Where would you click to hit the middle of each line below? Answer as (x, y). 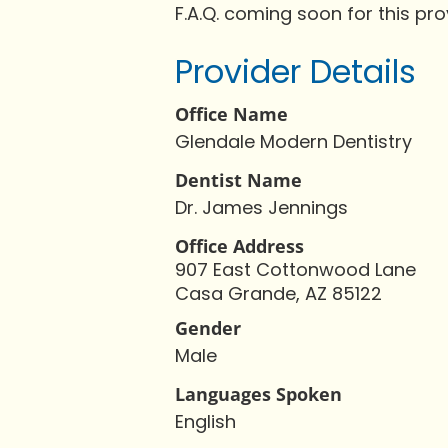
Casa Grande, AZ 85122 (278, 293)
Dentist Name (238, 179)
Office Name (231, 113)
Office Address (239, 245)
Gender (208, 327)
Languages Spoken (258, 393)
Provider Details (295, 71)
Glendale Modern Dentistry (293, 141)
